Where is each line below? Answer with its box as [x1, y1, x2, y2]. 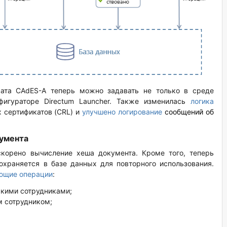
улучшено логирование [82, 107, 163, 117]
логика [191, 97, 214, 106]
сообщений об [162, 107, 214, 117]
